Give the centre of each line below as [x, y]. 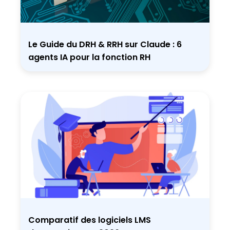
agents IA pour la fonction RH [90, 57]
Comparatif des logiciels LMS [90, 220]
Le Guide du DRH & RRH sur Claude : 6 [105, 44]
